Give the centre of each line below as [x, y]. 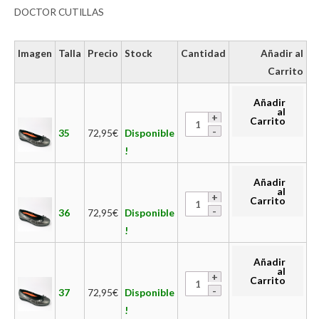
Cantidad [203, 53]
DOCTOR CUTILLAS [59, 12]
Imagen [35, 53]
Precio [103, 53]
